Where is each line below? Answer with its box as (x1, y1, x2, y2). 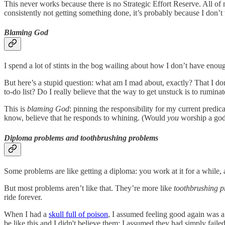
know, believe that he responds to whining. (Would (4, 114, 167, 123)
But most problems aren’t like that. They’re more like (4, 183, 174, 192)
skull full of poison (49, 209, 108, 218)
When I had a (4, 209, 49, 218)
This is (4, 104, 27, 114)
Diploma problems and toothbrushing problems (4, 133, 158, 142)
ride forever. (4, 192, 42, 201)
